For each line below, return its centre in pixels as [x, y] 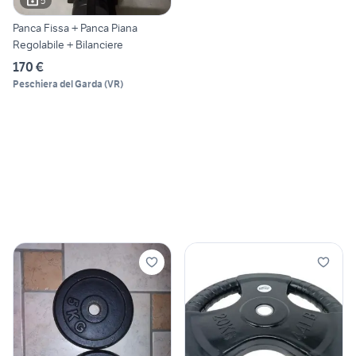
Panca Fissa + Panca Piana [75, 27]
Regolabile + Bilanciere [68, 44]
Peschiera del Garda [58, 83]
